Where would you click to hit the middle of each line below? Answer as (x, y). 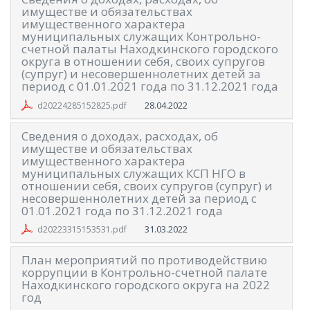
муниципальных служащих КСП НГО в (134, 173)
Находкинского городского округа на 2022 (146, 285)
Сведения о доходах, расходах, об (120, 136)
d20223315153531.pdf (82, 230)
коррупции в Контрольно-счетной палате (144, 273)
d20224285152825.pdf (82, 105)
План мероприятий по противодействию (144, 260)
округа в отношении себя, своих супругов (143, 62)
